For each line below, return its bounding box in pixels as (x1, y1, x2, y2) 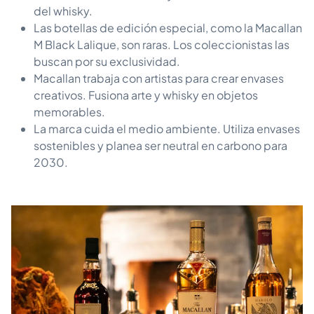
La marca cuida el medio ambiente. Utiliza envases (34, 121, 300, 137)
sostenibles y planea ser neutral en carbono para (34, 138, 287, 153)
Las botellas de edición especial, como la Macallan (34, 20, 302, 36)
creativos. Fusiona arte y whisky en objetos (34, 88, 258, 103)
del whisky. (34, 4, 93, 19)
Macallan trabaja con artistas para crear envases (34, 71, 284, 86)
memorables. (34, 104, 105, 120)
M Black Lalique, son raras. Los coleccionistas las (34, 37, 289, 53)
